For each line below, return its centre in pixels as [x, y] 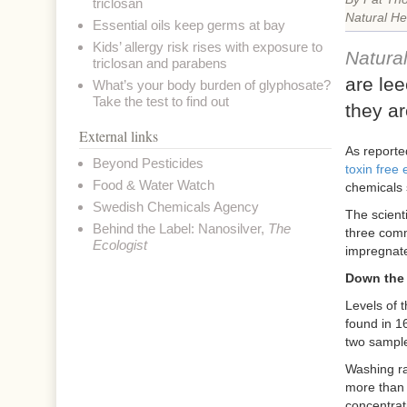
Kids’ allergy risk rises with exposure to [208, 47]
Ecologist [120, 245]
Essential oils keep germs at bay [189, 25]
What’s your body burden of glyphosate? [212, 85]
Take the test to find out [161, 101]
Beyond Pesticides [148, 163]
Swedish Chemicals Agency [176, 207]
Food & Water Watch [154, 185]
